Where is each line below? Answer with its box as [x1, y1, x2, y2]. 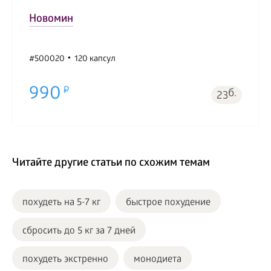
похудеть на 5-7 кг [22, 197, 100, 209]
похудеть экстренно [22, 254, 108, 266]
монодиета [134, 254, 181, 266]
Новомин [29, 13, 73, 26]
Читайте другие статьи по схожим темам [12, 157, 210, 170]
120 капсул [74, 54, 116, 65]
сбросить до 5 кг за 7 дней [22, 226, 135, 237]
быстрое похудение [126, 197, 211, 209]
